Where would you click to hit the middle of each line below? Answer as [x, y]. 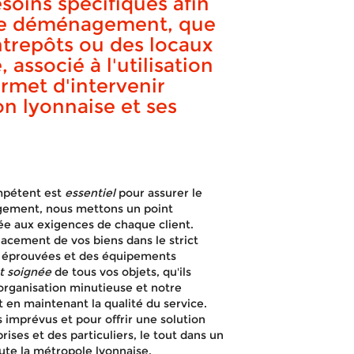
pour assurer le [158, 193]
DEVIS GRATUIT [261, 122]
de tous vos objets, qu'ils [121, 272]
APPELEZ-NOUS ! [93, 122]
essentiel [90, 193]
